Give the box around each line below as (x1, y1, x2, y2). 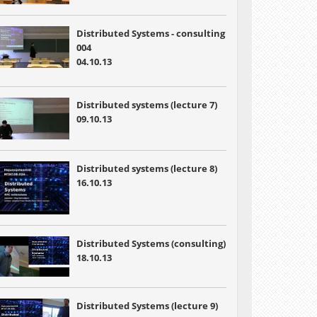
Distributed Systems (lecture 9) (76, 299, 218, 312)
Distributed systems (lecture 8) (76, 162, 217, 175)
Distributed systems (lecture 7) (76, 98, 217, 111)
